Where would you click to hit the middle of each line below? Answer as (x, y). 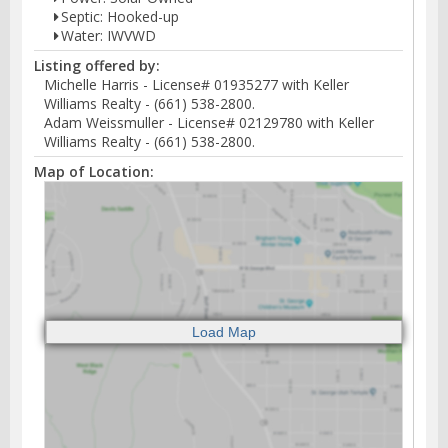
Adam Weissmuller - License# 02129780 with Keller (209, 122)
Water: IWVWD (108, 35)
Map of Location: (94, 171)
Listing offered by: (97, 65)
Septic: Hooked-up (120, 16)
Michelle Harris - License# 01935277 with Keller (196, 84)
